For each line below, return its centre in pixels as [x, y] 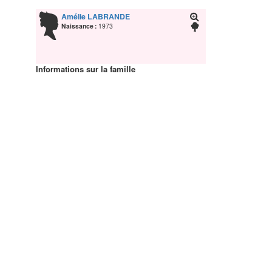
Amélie [74, 16]
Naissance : [79, 26]
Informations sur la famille [86, 69]
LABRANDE [108, 16]
